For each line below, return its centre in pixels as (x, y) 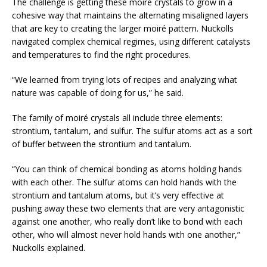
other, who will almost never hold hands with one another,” (126, 234)
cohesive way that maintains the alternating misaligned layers (130, 15)
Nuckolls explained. (49, 247)
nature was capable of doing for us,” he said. (98, 92)
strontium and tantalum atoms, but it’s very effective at (118, 195)
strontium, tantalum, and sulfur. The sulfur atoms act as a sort (132, 131)
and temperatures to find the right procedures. (101, 54)
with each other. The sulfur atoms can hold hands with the (124, 182)
